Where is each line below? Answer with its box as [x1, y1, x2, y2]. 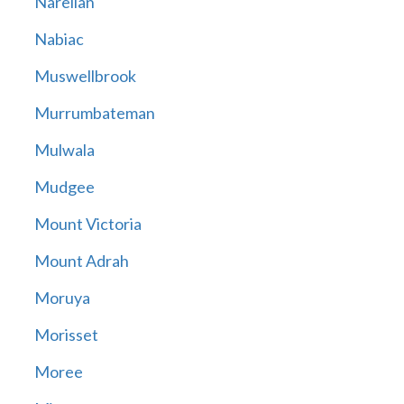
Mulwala [33, 140, 95, 161]
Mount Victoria [33, 214, 142, 234]
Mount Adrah [33, 251, 129, 271]
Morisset [33, 325, 98, 345]
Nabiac [33, 29, 84, 50]
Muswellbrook [33, 66, 136, 87]
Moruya [33, 288, 90, 308]
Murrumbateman [33, 103, 155, 124]
